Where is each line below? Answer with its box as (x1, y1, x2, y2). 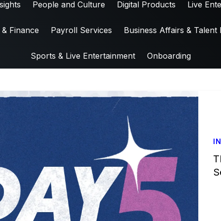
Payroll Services (50, 25, 112, 35)
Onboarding (147, 51, 191, 61)
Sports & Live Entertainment (30, 51, 135, 61)
